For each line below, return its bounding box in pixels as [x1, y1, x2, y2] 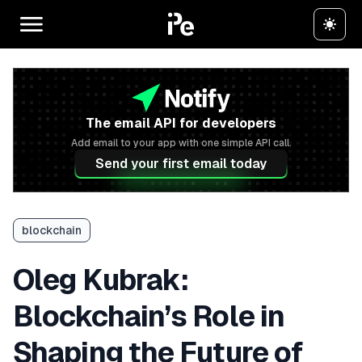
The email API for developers [86, 116, 276, 131]
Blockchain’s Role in [13, 300, 285, 333]
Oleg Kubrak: [13, 263, 189, 297]
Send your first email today [95, 156, 267, 171]
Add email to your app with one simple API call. [70, 137, 292, 149]
